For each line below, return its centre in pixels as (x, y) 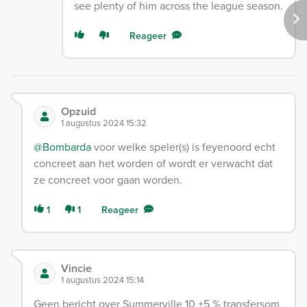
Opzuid (78, 112)
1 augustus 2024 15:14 (102, 280)
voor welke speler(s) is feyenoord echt (183, 147)
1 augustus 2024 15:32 (104, 123)
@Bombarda (62, 147)
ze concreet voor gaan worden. (108, 180)
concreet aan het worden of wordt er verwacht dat (153, 164)
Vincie (76, 269)
